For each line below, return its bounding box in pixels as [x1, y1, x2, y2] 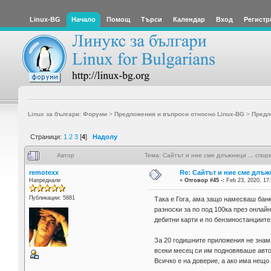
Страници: [30, 132, 64, 140]
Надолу [93, 132, 117, 140]
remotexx [28, 168, 59, 176]
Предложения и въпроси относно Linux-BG [114, 110, 244, 117]
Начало [71, 16, 96, 23]
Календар [173, 16, 205, 23]
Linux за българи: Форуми [27, 110, 107, 117]
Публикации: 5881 [28, 194, 75, 201]
